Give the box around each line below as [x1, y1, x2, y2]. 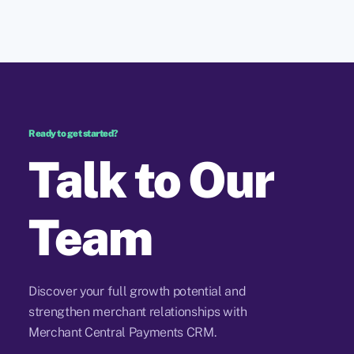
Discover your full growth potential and [28, 284, 246, 299]
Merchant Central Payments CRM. [28, 325, 217, 341]
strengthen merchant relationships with [28, 304, 247, 320]
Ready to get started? [28, 128, 119, 140]
